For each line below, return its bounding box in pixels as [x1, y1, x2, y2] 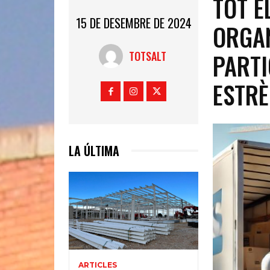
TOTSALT [129, 48, 167, 64]
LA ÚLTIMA [69, 141, 119, 160]
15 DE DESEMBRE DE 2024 [75, 13, 192, 32]
